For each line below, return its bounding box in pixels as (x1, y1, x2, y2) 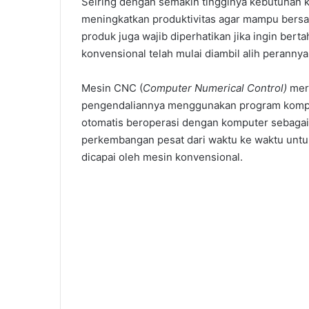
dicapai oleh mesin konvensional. (81, 150, 243, 164)
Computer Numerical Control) (143, 81, 290, 95)
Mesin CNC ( (81, 81, 143, 95)
